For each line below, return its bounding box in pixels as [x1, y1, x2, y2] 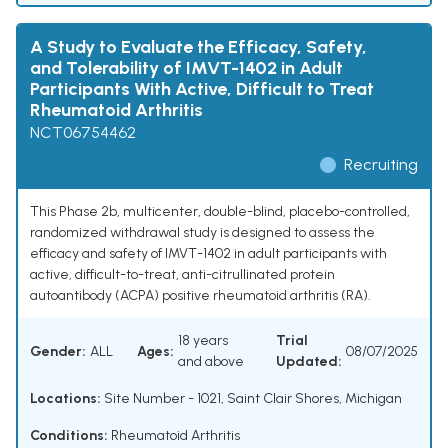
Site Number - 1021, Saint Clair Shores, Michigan [101, 390, 402, 408]
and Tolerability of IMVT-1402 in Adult [30, 57, 343, 80]
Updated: [276, 353, 342, 371]
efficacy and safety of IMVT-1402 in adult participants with [30, 245, 387, 263]
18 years [178, 332, 228, 350]
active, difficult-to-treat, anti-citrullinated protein [30, 266, 335, 284]
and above [178, 353, 244, 371]
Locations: [30, 390, 101, 408]
